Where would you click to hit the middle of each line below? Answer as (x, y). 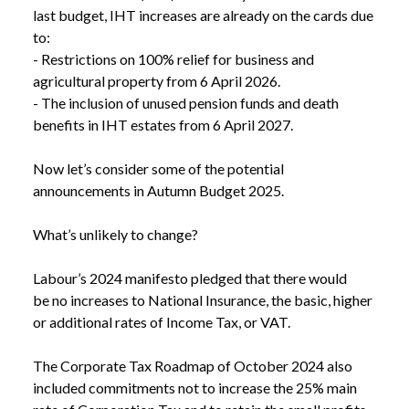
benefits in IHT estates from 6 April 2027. (163, 125)
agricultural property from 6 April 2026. (157, 81)
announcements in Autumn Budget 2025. (158, 191)
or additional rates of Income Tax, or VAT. (163, 322)
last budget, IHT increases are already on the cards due (203, 16)
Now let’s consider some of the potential (158, 169)
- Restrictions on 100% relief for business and (173, 59)
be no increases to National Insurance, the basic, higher (203, 300)
